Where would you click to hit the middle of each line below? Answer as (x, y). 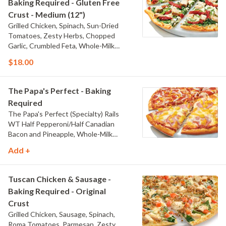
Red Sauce (25, 154)
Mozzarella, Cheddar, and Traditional (64, 144)
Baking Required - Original (57, 191)
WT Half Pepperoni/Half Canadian (61, 124)
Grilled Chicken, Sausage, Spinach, (62, 214)
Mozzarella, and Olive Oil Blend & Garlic (69, 56)
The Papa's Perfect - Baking (60, 91)
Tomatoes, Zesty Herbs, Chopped (62, 36)
